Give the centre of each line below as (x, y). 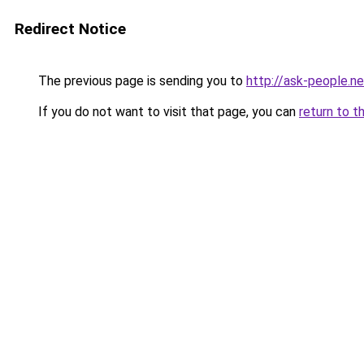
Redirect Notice (70, 29)
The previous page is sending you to (141, 81)
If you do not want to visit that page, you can (167, 112)
